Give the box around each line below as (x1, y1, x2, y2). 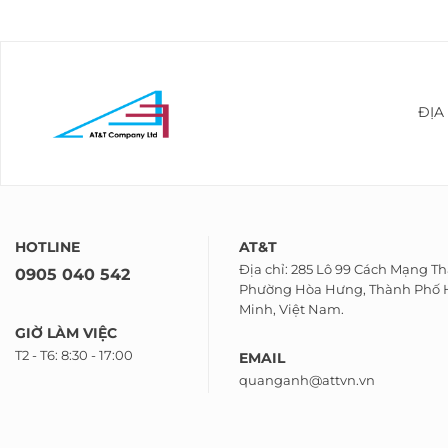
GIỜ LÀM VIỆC (15, 323, 117, 342)
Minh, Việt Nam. (239, 302, 344, 318)
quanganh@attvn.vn (239, 373, 375, 389)
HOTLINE (15, 237, 80, 256)
